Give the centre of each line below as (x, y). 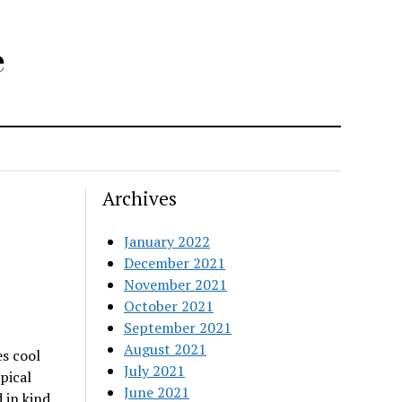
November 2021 (176, 284)
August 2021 (166, 349)
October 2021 (169, 306)
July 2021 (155, 371)
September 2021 (178, 328)
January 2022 (167, 241)
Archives (140, 198)
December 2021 (175, 263)
